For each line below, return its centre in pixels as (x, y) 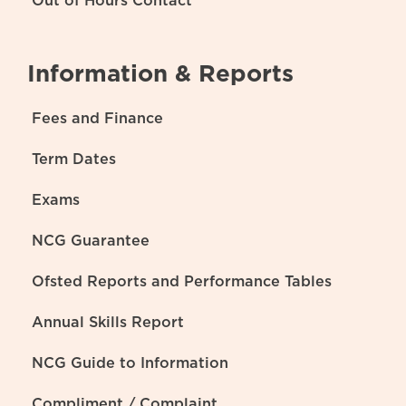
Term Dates (73, 159)
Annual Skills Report (107, 322)
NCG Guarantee (90, 241)
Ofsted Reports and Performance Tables (181, 281)
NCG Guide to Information (130, 363)
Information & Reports (160, 74)
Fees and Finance (97, 118)
